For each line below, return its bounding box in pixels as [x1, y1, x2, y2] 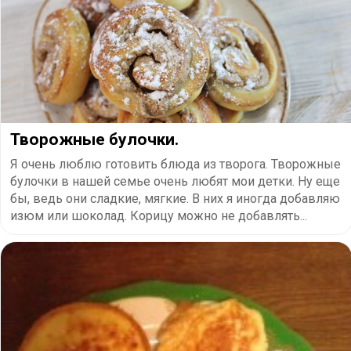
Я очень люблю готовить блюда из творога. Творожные [10, 156, 341, 172]
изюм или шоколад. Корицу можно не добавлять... [10, 208, 307, 223]
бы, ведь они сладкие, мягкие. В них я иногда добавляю [10, 190, 340, 206]
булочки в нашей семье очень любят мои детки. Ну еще [10, 173, 340, 189]
